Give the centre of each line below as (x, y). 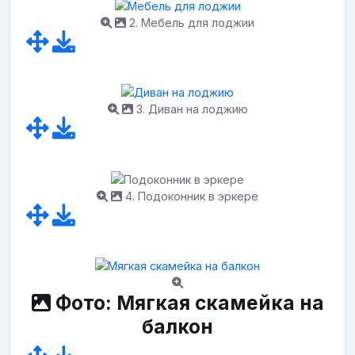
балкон (177, 327)
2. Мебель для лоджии (190, 22)
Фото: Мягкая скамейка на (187, 303)
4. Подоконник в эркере (190, 196)
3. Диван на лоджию (190, 109)
